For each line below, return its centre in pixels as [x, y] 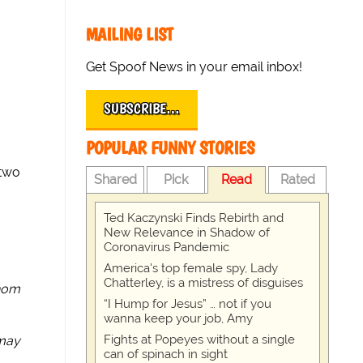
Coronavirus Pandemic [167, 247]
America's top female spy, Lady [191, 268]
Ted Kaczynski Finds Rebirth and [194, 218]
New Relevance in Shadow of [187, 233]
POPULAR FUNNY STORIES [171, 148]
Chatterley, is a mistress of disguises [204, 283]
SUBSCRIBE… [142, 109]
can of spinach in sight [166, 354]
